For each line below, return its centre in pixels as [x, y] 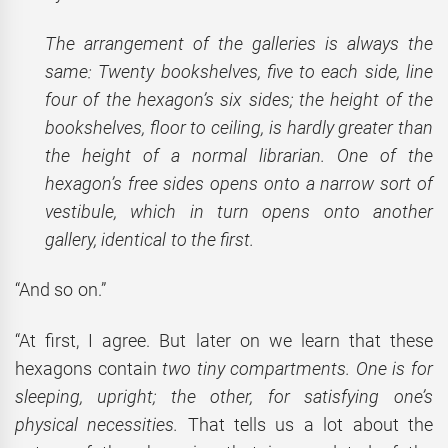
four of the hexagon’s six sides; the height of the [239, 99]
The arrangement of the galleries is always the [239, 43]
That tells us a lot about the [305, 424]
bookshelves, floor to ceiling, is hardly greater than [239, 127]
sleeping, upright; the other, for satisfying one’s [224, 396]
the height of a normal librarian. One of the [239, 155]
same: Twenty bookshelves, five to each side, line [239, 71]
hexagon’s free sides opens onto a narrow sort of [239, 183]
